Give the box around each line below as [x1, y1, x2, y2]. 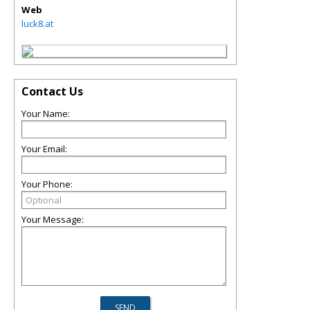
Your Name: [21, 107, 70, 120]
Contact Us [21, 84, 83, 99]
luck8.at [21, 17, 53, 30]
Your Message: [21, 213, 84, 226]
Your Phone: [21, 178, 73, 190]
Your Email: [21, 143, 67, 155]
